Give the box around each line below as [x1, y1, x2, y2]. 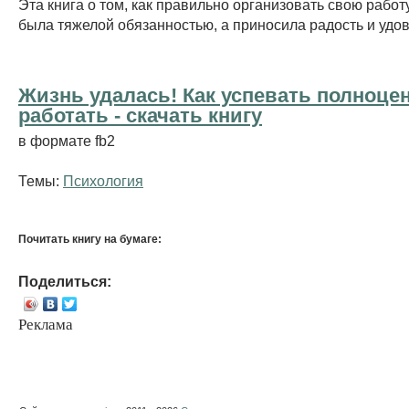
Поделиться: [18, 272, 111, 289]
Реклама [18, 315, 73, 333]
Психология [63, 172, 143, 189]
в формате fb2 [18, 131, 115, 149]
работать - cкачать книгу [18, 103, 262, 127]
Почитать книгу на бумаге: [18, 232, 162, 246]
